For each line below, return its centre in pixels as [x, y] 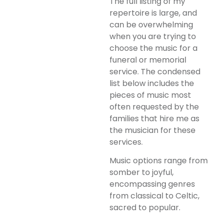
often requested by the [154, 107]
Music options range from [159, 161]
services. [126, 142]
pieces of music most [150, 95]
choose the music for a [153, 48]
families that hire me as [154, 119]
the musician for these [153, 130]
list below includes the [152, 83]
